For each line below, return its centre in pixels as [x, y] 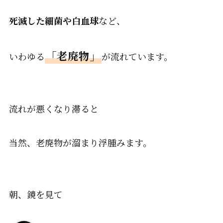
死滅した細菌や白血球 [54, 20]
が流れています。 [137, 56]
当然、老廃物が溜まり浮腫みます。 [80, 143]
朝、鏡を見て [36, 194]
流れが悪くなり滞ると [54, 109]
